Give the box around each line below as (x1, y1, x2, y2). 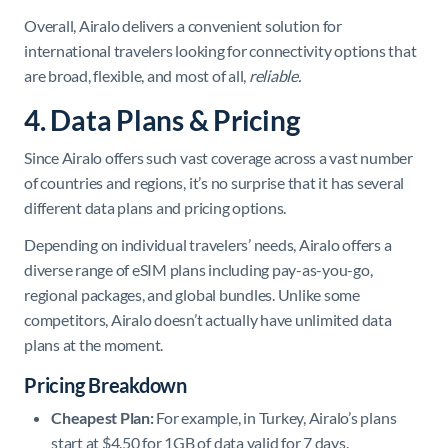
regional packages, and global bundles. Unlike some (24, 284, 361, 304)
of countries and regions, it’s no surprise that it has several (24, 172, 405, 192)
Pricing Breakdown (24, 372, 187, 397)
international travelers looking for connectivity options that (24, 40, 417, 60)
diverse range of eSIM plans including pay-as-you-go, (24, 259, 373, 279)
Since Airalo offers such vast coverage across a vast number (24, 147, 413, 167)
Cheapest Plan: (51, 407, 157, 427)
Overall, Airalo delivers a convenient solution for (24, 15, 343, 35)
